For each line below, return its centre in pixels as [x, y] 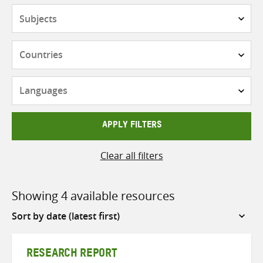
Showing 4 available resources [93, 195]
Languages [155, 83]
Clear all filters [131, 155]
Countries [153, 47]
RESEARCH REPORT [72, 255]
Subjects [150, 11]
